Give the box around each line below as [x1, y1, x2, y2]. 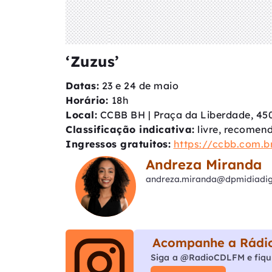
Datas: [66, 79, 99, 92]
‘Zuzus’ [66, 52, 120, 70]
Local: [66, 108, 97, 121]
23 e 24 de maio [99, 79, 178, 92]
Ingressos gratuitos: [66, 137, 171, 150]
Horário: [66, 93, 112, 106]
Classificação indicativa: [66, 123, 195, 135]
